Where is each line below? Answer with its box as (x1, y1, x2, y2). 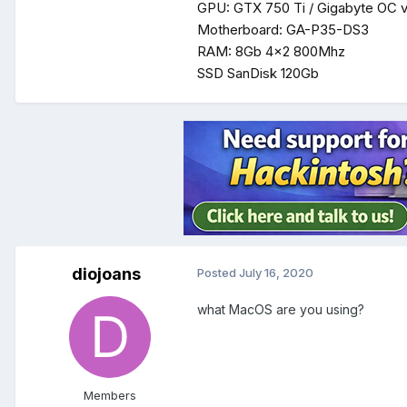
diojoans (72, 264, 141, 284)
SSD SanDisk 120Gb (197, 65, 319, 83)
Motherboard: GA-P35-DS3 (197, 21, 369, 39)
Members (84, 388, 136, 403)
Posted (197, 265, 239, 281)
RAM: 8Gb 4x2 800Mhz (197, 43, 345, 61)
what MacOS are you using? (197, 302, 364, 318)
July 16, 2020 (239, 265, 313, 281)
